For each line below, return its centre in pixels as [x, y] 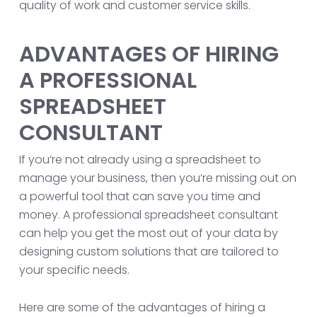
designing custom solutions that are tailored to [149, 252]
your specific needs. [74, 270]
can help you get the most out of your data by [148, 233]
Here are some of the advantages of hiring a [142, 307]
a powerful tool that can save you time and [139, 196]
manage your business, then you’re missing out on [157, 178]
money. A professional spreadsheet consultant [148, 215]
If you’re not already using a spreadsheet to [140, 160]
